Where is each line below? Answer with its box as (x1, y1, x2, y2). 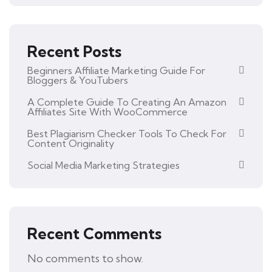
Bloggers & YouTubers (27, 74, 128, 86)
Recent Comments (27, 224, 161, 243)
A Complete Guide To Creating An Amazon (27, 96, 226, 108)
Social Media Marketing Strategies (27, 159, 180, 171)
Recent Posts (27, 42, 121, 61)
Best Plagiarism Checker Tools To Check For (27, 127, 226, 140)
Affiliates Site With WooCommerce (27, 106, 188, 118)
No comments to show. (27, 251, 143, 265)
